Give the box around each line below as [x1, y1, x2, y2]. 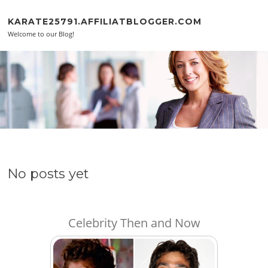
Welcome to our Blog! [8, 29, 75, 38]
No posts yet [8, 165, 89, 181]
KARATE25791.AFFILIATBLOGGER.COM [8, 16, 202, 27]
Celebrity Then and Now [68, 214, 200, 231]
